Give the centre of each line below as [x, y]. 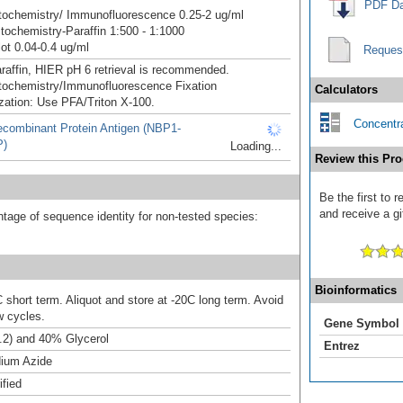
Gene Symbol [362, 323]
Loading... [256, 146]
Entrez [342, 345]
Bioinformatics [356, 290]
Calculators [346, 89]
